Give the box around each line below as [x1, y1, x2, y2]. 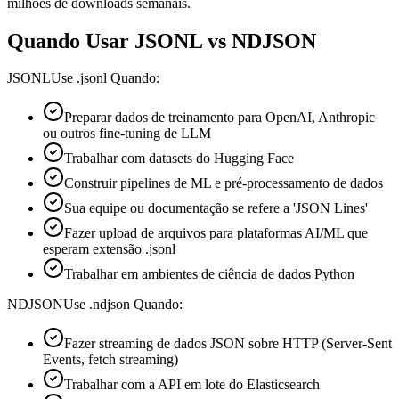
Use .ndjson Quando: [63, 297, 183, 313]
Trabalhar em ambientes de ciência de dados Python [64, 266, 354, 282]
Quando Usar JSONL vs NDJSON [7, 28, 316, 53]
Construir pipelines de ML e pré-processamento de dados [64, 175, 383, 191]
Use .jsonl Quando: [51, 70, 159, 86]
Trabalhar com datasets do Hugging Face [64, 151, 294, 167]
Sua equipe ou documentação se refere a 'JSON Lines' [64, 200, 368, 216]
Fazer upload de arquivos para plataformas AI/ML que [64, 225, 368, 241]
